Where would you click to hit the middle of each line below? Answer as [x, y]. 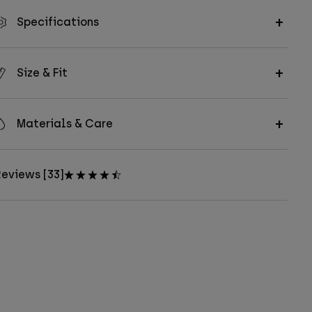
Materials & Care [64, 124]
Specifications [57, 22]
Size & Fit [42, 73]
